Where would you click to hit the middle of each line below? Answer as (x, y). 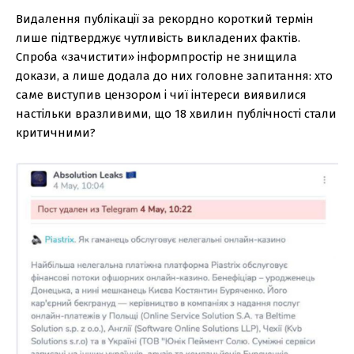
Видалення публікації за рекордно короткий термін (165, 19)
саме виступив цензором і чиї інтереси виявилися (161, 95)
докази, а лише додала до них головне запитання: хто (174, 76)
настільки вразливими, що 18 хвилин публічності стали (176, 114)
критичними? (56, 133)
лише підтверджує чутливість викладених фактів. (158, 38)
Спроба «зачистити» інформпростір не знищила (156, 57)
